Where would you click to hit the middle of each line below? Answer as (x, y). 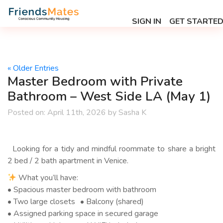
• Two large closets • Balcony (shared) (76, 202)
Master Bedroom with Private (95, 81)
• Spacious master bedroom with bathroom (82, 190)
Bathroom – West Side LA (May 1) (109, 96)
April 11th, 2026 (77, 112)
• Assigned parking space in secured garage (83, 214)
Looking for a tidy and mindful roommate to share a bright (111, 149)
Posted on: (26, 112)
